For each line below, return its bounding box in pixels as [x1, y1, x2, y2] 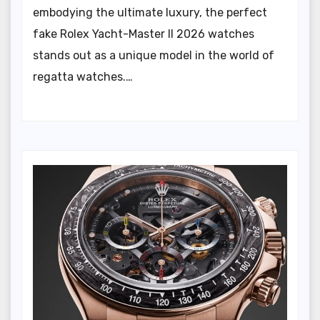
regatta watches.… [33, 70, 133, 84]
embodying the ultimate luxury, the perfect [33, 6, 267, 20]
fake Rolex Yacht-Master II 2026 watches [33, 27, 254, 41]
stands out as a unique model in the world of [33, 49, 274, 63]
